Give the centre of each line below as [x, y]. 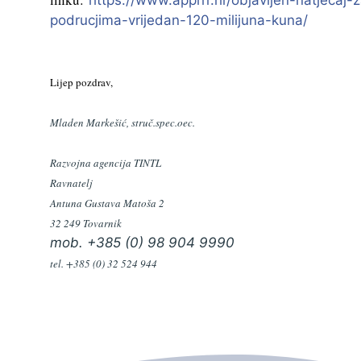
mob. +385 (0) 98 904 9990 [142, 243]
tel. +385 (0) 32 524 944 [104, 264]
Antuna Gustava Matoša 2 [107, 203]
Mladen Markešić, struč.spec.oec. [122, 122]
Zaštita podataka [121, 12]
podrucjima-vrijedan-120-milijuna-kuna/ [179, 21]
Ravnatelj [71, 183]
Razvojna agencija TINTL [106, 163]
